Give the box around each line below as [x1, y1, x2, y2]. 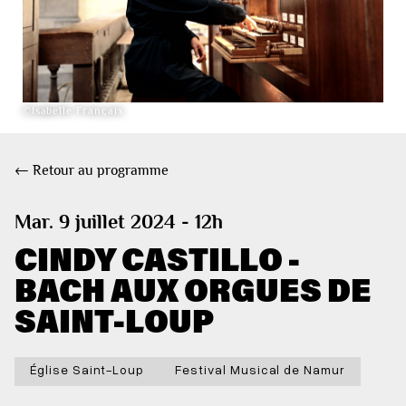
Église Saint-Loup [30, 361, 145, 377]
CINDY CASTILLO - [14, 237, 300, 279]
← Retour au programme [14, 161, 169, 179]
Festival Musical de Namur [175, 361, 345, 377]
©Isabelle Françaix [22, 104, 124, 118]
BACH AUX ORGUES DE [14, 267, 371, 310]
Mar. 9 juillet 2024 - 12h [14, 209, 223, 233]
